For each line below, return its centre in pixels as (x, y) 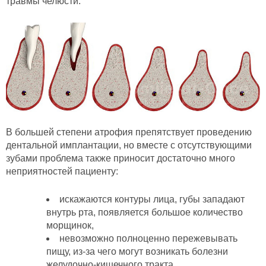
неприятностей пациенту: (62, 171)
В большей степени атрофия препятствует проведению (129, 132)
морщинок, (70, 226)
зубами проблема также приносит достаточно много (121, 158)
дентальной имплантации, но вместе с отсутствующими (129, 145)
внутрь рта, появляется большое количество (145, 213)
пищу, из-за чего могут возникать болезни (137, 252)
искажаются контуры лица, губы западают (152, 199)
